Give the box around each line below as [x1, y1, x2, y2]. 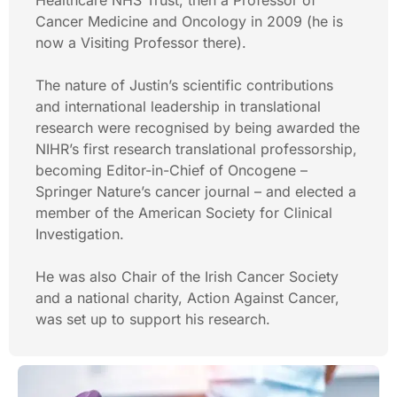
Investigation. [35, 225, 124, 243]
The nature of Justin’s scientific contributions [35, 76, 333, 94]
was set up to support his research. [35, 310, 270, 328]
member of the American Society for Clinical [35, 204, 332, 222]
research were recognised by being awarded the [35, 119, 360, 136]
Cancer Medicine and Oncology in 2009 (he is [35, 12, 343, 30]
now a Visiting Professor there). [35, 34, 246, 51]
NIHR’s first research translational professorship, [35, 140, 357, 158]
